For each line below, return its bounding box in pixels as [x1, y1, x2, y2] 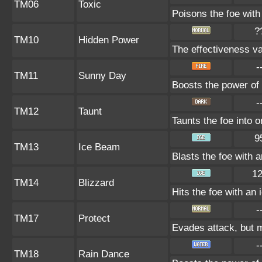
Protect [78, 213, 110, 224]
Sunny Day [78, 70, 126, 81]
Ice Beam [78, 142, 120, 153]
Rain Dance [78, 249, 129, 260]
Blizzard [78, 177, 114, 188]
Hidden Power [78, 35, 139, 46]
